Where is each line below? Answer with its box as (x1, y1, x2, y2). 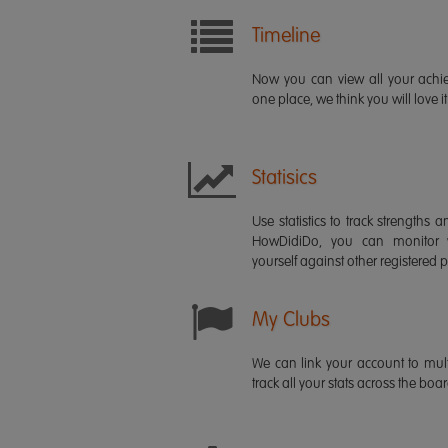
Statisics (252, 169, 317, 189)
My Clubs (252, 311, 330, 331)
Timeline (252, 27, 320, 47)
